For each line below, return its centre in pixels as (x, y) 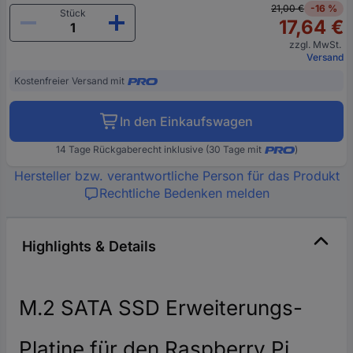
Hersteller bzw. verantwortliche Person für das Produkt (176, 176)
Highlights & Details (89, 247)
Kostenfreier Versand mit (69, 81)
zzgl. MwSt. (316, 45)
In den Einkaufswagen (186, 122)
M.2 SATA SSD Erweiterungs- (161, 308)
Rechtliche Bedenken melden (184, 193)
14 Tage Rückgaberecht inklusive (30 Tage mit (158, 150)
